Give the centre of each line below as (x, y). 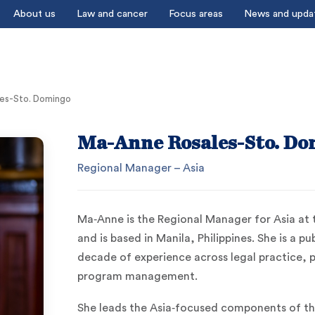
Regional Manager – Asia (141, 168)
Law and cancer (112, 14)
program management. (137, 276)
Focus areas (196, 14)
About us (34, 14)
